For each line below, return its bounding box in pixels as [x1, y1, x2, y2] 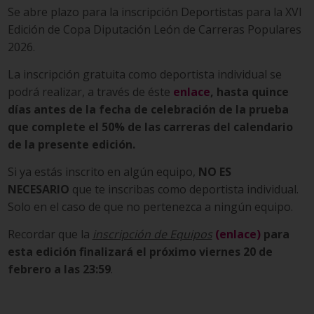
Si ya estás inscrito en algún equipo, [7, 164, 198, 180]
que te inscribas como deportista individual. [69, 182, 299, 198]
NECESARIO [7, 182, 69, 198]
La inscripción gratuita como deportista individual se [7, 67, 282, 83]
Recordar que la [7, 226, 93, 243]
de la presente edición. [7, 137, 135, 153]
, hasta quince [210, 84, 289, 100]
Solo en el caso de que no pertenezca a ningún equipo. [7, 199, 293, 215]
